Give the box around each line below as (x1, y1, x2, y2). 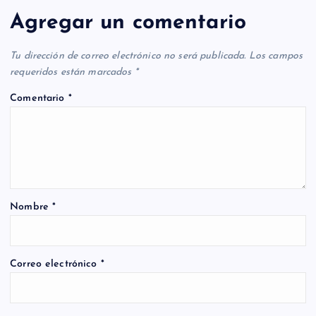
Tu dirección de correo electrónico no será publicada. (10, 51, 246, 62)
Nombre (10, 201, 53, 212)
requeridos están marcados (10, 67, 135, 78)
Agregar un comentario (10, 12, 247, 33)
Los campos (248, 51, 303, 62)
